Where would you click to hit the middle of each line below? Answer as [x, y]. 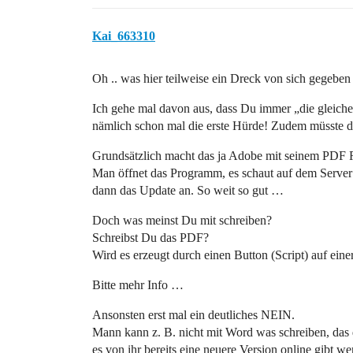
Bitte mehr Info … [138, 285]
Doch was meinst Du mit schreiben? [182, 220]
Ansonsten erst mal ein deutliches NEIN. [193, 315]
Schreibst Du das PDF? [150, 238]
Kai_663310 [124, 36]
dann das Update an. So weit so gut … [188, 190]
